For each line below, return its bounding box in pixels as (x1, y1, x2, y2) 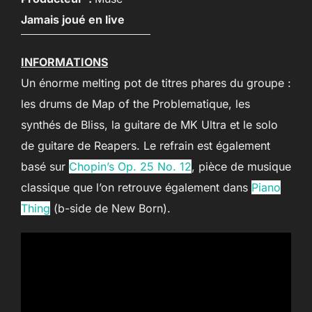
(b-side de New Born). (50, 201, 171, 215)
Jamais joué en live (21, 13, 125, 26)
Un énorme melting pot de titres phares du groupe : (21, 76, 291, 90)
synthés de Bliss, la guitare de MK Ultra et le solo (21, 118, 278, 132)
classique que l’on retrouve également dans (21, 180, 251, 194)
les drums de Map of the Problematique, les (21, 97, 250, 111)
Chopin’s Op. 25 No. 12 (69, 159, 192, 173)
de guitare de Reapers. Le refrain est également (21, 139, 270, 153)
